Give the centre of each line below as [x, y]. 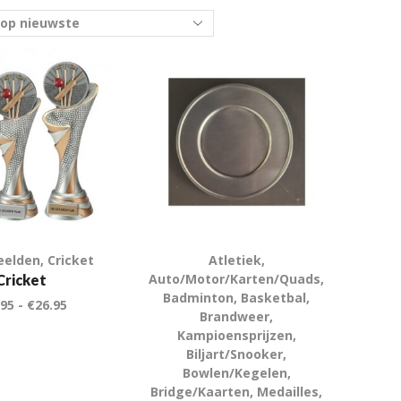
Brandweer [235, 316]
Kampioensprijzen [235, 335]
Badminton [199, 297]
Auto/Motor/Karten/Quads [235, 278]
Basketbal [274, 297]
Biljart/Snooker [235, 354]
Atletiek [235, 260]
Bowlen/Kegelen [235, 372]
